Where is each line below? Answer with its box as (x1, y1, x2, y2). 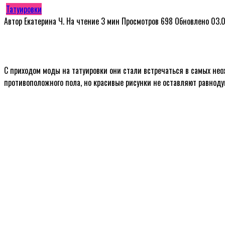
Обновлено (175, 15, 209, 27)
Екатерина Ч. (24, 15, 64, 27)
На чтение (66, 15, 99, 27)
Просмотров (122, 15, 159, 27)
